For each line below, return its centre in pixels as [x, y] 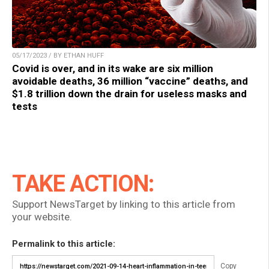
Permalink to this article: [64, 244]
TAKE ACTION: [83, 184]
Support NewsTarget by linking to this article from [124, 204]
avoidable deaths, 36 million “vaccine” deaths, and [130, 81]
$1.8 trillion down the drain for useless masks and [129, 94]
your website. [42, 217]
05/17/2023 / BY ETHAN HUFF [58, 56]
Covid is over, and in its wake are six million [113, 69]
